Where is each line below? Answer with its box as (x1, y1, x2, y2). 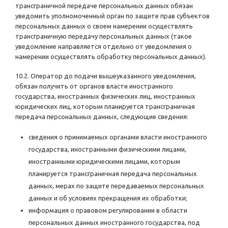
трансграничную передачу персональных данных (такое (15, 33, 192, 40)
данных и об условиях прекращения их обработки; (28, 194, 187, 202)
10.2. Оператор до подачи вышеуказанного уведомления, (15, 72, 196, 80)
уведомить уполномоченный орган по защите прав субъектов (15, 12, 210, 20)
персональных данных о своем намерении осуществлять (15, 22, 193, 30)
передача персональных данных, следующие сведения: (15, 113, 188, 121)
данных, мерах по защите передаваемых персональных (28, 182, 204, 190)
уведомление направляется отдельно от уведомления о (15, 43, 192, 50)
